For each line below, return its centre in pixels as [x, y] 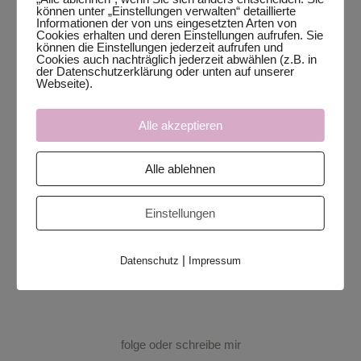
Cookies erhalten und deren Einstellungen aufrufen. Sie [179, 35]
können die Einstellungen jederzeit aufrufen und [159, 47]
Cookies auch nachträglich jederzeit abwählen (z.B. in [176, 59]
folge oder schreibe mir [180, 345]
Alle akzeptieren [180, 125]
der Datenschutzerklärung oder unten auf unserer [165, 71]
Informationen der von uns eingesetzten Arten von [166, 23]
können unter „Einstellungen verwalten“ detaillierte [166, 11]
